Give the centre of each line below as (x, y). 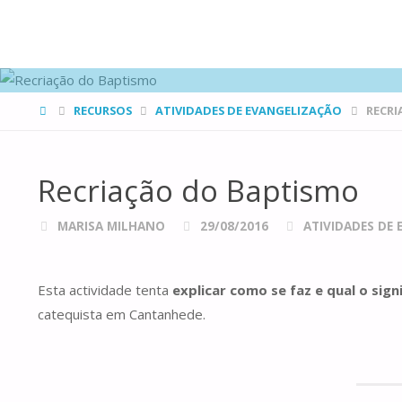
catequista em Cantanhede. (122, 314)
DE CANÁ (74, 46)
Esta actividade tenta (105, 289)
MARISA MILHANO (111, 226)
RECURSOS (102, 110)
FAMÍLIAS (75, 17)
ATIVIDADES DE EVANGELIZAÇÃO (249, 110)
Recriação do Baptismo (198, 191)
